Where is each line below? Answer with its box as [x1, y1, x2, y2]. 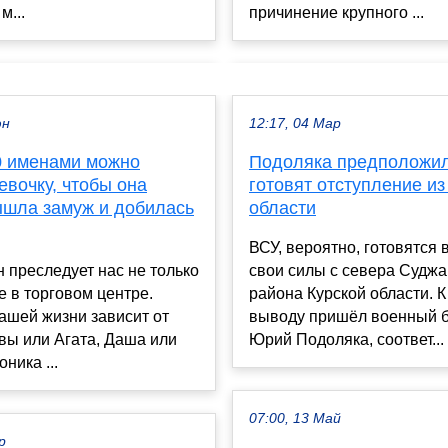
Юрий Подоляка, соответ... [249, 331, 444, 349]
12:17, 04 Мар [249, 116, 341, 132]
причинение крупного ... [249, 4, 424, 22]
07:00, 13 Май [249, 411, 341, 427]
